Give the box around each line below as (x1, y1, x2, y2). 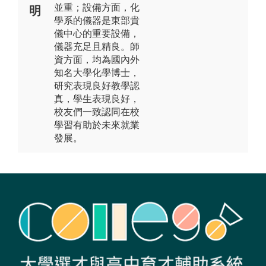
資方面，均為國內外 (54, 54, 140, 65)
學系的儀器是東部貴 (54, 15, 140, 26)
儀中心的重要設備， (54, 28, 140, 39)
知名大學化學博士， (54, 67, 140, 78)
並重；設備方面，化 (54, 2, 140, 12)
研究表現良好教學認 (54, 80, 140, 91)
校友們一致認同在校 (54, 106, 140, 117)
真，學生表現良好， (54, 93, 140, 104)
